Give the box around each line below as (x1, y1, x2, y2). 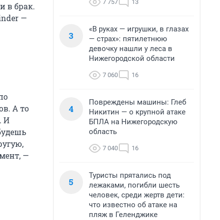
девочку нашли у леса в (89, 44, 172, 53)
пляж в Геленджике (89, 210, 158, 219)
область (89, 127, 117, 136)
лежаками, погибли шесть (89, 181, 180, 190)
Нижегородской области (89, 54, 175, 63)
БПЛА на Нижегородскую (89, 117, 177, 126)
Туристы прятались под (89, 171, 171, 180)
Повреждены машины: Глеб (89, 98, 186, 107)
